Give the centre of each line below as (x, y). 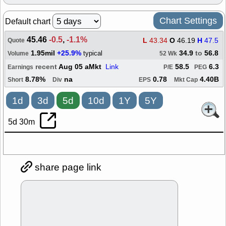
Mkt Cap (186, 80)
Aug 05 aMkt (82, 67)
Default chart (29, 21)
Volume (18, 54)
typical (93, 53)
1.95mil (43, 53)
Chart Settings (188, 21)
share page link (67, 167)
